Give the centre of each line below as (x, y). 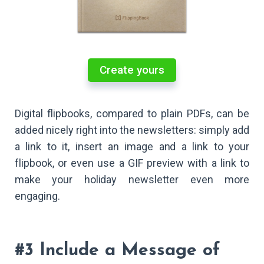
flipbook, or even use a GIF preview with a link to (132, 163)
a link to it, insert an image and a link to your (132, 146)
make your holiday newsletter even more (132, 179)
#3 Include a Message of (117, 250)
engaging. (37, 196)
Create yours (132, 70)
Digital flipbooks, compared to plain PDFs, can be (132, 113)
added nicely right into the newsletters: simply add (132, 130)
